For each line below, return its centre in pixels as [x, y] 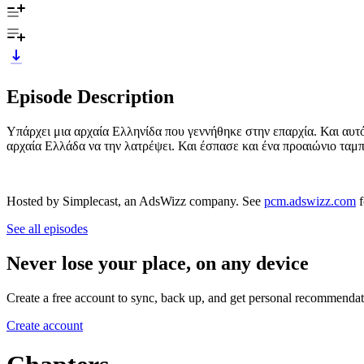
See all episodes [47, 228]
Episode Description [90, 96]
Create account [45, 325]
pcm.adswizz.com [310, 201]
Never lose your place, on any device [158, 263]
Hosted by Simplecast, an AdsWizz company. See [135, 201]
